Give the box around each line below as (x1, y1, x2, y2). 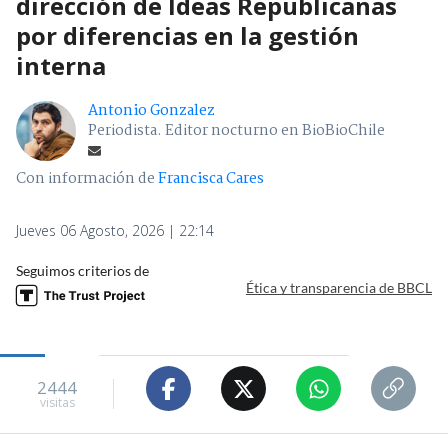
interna (16, 49, 106, 83)
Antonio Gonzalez (88, 99, 215, 124)
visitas (39, 393, 75, 411)
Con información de (16, 167, 155, 192)
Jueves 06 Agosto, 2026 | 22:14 (16, 221, 214, 241)
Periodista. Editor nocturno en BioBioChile (88, 119, 385, 144)
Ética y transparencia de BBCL (246, 278, 432, 296)
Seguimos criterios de (16, 262, 149, 280)
